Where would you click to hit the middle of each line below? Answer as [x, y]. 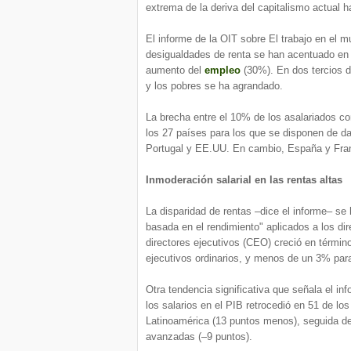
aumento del [175, 70]
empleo [223, 70]
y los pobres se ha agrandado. [214, 86]
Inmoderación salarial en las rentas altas [244, 180]
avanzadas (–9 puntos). [199, 337]
